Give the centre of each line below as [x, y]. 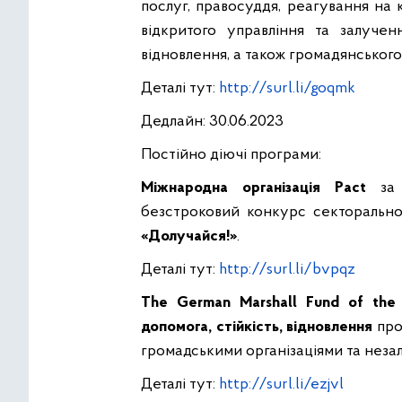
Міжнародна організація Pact [254, 188]
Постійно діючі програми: [231, 155]
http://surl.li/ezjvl [281, 385]
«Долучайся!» [189, 237]
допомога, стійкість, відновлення [259, 328]
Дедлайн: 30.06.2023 [212, 122]
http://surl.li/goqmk [287, 89]
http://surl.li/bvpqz [287, 270]
